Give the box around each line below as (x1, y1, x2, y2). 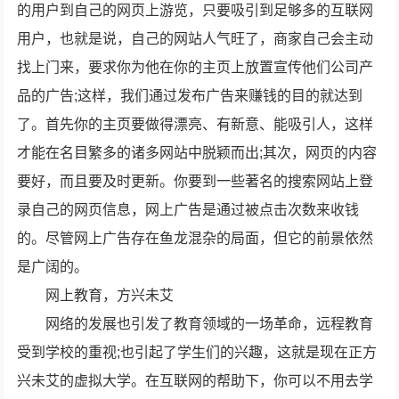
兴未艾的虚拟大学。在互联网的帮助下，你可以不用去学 (17, 373, 374, 388)
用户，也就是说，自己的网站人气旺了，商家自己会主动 (17, 31, 374, 46)
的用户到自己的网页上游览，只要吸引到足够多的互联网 (17, 3, 374, 18)
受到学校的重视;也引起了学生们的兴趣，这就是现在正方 (17, 345, 378, 360)
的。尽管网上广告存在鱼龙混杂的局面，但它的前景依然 (17, 231, 374, 246)
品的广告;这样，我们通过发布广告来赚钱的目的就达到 (17, 88, 363, 103)
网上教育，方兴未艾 (45, 288, 175, 303)
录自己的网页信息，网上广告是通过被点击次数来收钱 (17, 202, 360, 217)
